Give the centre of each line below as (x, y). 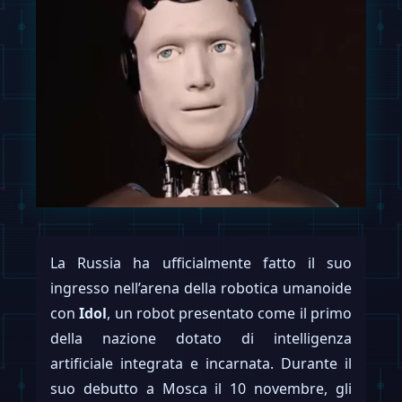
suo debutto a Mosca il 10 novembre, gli (201, 388)
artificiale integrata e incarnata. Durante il (201, 363)
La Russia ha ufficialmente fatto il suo (201, 262)
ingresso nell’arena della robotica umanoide (201, 288)
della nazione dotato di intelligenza (201, 338)
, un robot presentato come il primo (230, 313)
